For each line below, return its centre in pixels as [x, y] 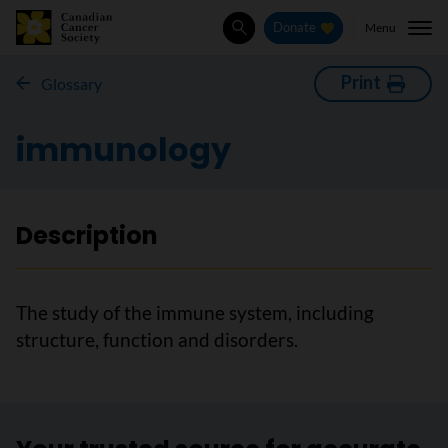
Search [259, 37]
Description [87, 235]
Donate [295, 28]
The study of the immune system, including [195, 312]
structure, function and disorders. [157, 339]
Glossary [71, 83]
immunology [123, 149]
